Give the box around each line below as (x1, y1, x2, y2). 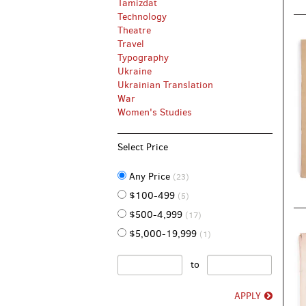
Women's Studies (117, 106, 192, 119)
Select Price (117, 141, 168, 154)
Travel (117, 38, 144, 51)
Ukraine (117, 65, 152, 78)
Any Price (129, 170, 173, 183)
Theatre (117, 24, 151, 37)
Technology (117, 10, 167, 23)
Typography (117, 51, 169, 64)
